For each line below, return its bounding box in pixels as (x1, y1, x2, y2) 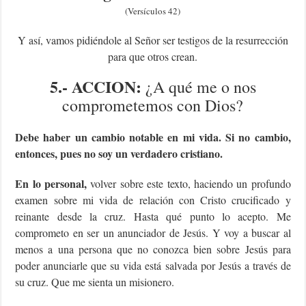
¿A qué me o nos (145, 75, 256, 98)
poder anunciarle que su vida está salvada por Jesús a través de (15, 258, 291, 273)
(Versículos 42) (125, 4, 181, 17)
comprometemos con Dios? (62, 94, 244, 116)
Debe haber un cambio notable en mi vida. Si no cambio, (15, 128, 291, 145)
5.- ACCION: (49, 74, 145, 98)
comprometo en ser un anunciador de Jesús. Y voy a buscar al (15, 225, 291, 240)
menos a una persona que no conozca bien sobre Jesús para (15, 241, 291, 256)
